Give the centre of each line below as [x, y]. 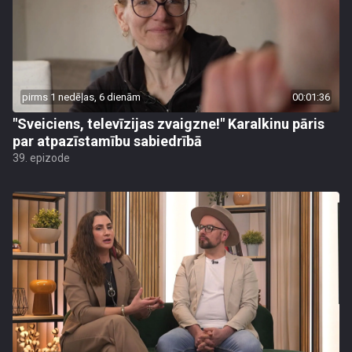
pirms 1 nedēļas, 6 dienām [81, 97]
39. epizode [41, 158]
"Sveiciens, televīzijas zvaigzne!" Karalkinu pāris [169, 124]
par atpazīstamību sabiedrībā [107, 141]
